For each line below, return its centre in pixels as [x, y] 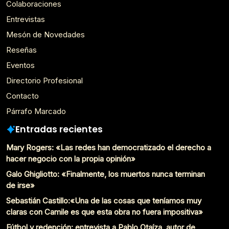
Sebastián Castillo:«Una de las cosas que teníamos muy [104, 200]
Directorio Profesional [44, 80]
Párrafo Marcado [36, 111]
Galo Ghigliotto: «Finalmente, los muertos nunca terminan [106, 174]
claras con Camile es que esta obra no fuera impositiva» [105, 212]
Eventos [20, 65]
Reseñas [21, 50]
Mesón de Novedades [45, 34]
